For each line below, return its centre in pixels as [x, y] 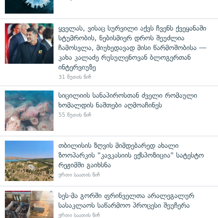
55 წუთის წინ [75, 115]
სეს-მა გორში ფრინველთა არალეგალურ [126, 195]
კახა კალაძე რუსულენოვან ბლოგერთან [125, 57]
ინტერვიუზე [77, 67]
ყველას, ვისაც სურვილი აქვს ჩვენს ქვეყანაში [132, 28]
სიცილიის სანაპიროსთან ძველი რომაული [128, 95]
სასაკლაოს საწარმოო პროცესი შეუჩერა [124, 205]
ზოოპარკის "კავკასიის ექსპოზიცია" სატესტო [131, 155]
